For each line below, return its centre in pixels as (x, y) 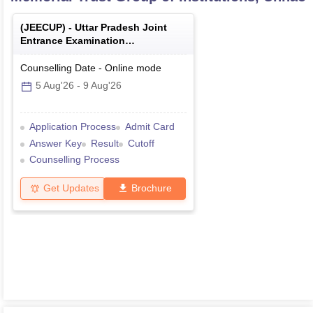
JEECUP (43, 28)
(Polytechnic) (52, 54)
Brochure (152, 188)
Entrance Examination (73, 41)
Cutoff (141, 143)
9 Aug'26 (102, 86)
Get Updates (71, 188)
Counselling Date (58, 68)
